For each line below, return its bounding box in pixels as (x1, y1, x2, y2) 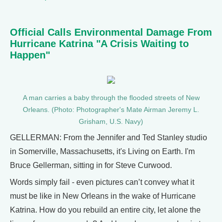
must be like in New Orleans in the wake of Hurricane (10, 192, 196, 200)
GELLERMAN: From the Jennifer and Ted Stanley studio (10, 133, 207, 142)
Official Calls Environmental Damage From (10, 27, 212, 38)
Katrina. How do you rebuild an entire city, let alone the (10, 206, 201, 214)
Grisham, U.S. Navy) (79, 118, 143, 125)
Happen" (10, 50, 50, 60)
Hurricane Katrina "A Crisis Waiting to (10, 38, 189, 49)
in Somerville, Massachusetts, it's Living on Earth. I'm (10, 147, 195, 156)
